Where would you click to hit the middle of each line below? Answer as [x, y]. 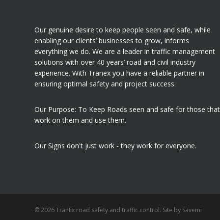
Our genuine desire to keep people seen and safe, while [123, 30]
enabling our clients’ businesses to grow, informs [112, 41]
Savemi [192, 210]
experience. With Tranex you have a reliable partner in [119, 73]
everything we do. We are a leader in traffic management [125, 51]
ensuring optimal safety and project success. [105, 84]
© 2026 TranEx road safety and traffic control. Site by [108, 210]
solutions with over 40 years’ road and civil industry [115, 62]
